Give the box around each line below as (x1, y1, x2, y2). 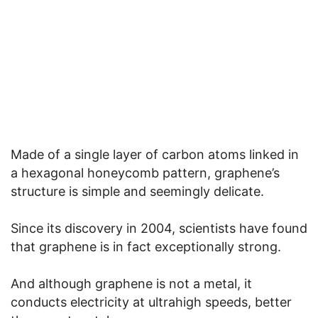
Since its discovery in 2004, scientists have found (11, 221, 307, 236)
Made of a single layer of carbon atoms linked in (11, 147, 299, 163)
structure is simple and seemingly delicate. (11, 184, 264, 199)
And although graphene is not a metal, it (11, 276, 252, 292)
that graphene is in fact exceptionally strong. (11, 239, 281, 255)
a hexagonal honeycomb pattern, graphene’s (11, 165, 280, 181)
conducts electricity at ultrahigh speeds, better (11, 295, 292, 310)
